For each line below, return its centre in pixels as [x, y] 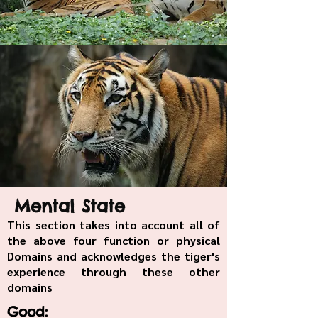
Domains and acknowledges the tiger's [114, 256]
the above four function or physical [114, 240]
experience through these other [114, 272]
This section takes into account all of [114, 225]
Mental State [70, 206]
